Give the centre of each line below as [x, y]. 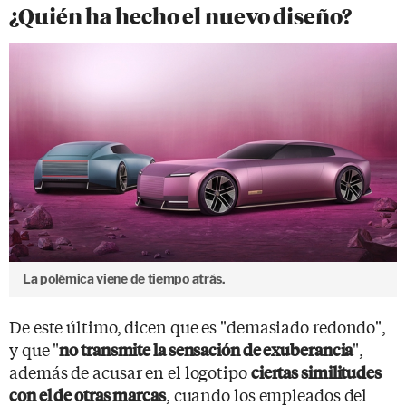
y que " [34, 348]
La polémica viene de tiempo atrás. [124, 279]
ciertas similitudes [316, 372]
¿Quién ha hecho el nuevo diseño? [180, 16]
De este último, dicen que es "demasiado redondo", [198, 326]
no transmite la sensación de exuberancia [206, 349]
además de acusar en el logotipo [130, 371]
